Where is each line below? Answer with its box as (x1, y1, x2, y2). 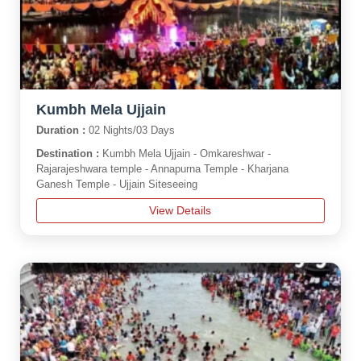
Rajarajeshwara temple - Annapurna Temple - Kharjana (35, 163, 288, 175)
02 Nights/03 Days (88, 124, 175, 136)
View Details (149, 204, 212, 217)
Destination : (35, 147, 102, 160)
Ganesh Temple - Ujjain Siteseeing (35, 178, 197, 190)
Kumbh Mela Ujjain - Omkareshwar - (102, 147, 271, 160)
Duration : (35, 124, 89, 136)
